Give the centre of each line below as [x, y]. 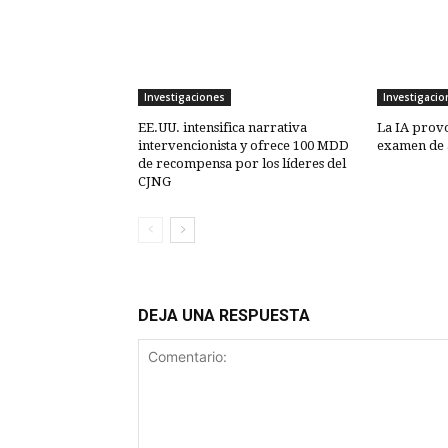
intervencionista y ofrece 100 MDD [243, 146]
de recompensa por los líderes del [242, 164]
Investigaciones [184, 97]
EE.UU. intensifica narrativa [222, 128]
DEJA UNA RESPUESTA [224, 316]
